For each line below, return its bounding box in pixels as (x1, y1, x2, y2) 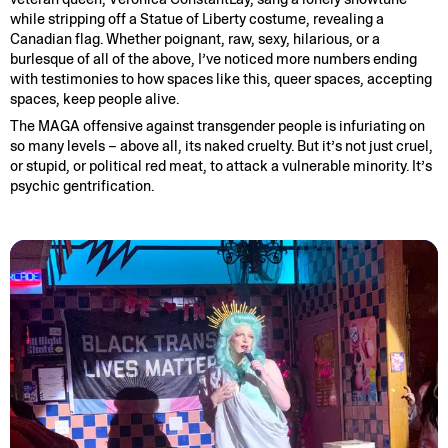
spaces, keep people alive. (9, 88, 179, 109)
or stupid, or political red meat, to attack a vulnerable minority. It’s (9, 156, 432, 177)
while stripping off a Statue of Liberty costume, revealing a (9, 8, 384, 29)
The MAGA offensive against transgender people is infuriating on (9, 116, 425, 137)
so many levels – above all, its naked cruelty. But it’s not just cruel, (9, 136, 433, 157)
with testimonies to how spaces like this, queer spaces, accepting (9, 68, 432, 89)
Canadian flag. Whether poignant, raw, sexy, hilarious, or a (9, 28, 380, 49)
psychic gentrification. (9, 176, 154, 197)
